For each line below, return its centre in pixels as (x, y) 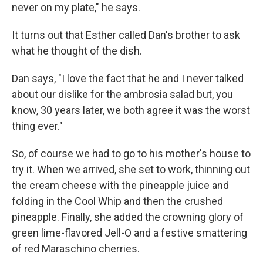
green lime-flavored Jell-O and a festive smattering (129, 233)
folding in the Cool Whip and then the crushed (117, 201)
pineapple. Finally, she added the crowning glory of (128, 217)
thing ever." (37, 126)
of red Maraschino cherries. (76, 249)
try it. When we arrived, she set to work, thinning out (131, 169)
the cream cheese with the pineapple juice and (120, 185)
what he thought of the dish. (77, 51)
